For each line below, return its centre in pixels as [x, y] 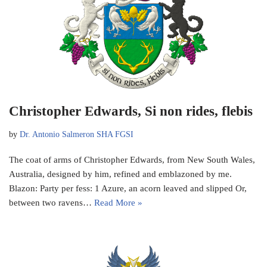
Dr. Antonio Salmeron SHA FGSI [77, 135]
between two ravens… [52, 203]
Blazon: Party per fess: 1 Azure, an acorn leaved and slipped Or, [128, 189]
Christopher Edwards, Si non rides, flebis [131, 111]
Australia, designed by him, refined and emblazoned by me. [120, 174]
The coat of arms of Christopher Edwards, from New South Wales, [132, 160]
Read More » [118, 203]
